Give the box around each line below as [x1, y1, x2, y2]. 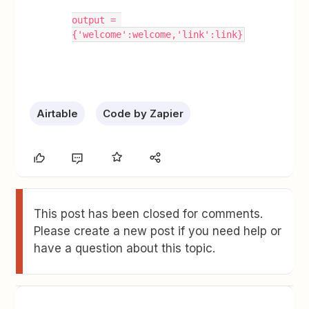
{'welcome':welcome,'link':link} [72, 29, 243, 40]
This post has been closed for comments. [34, 207, 263, 221]
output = [72, 14, 117, 26]
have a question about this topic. [34, 241, 216, 255]
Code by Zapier [103, 107, 184, 120]
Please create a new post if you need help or [34, 224, 282, 238]
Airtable [37, 107, 79, 120]
